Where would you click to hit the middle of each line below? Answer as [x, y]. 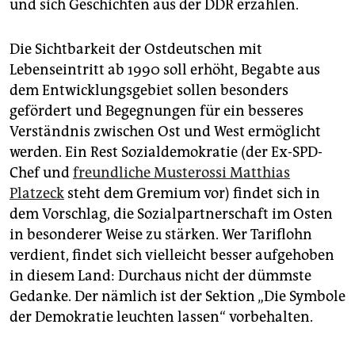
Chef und [41, 173]
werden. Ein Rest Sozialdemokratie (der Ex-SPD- [166, 153]
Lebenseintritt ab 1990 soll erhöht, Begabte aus [165, 70]
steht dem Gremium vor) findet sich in [192, 194]
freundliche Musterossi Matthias [181, 173]
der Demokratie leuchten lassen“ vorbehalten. [161, 317]
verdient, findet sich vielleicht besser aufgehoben [172, 256]
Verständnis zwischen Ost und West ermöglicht [165, 132]
